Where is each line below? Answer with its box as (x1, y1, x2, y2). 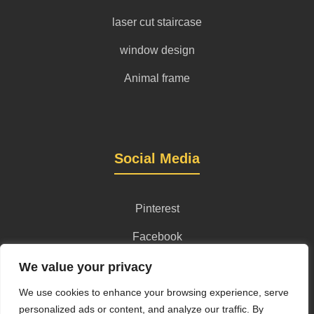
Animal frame (124, 71, 190, 84)
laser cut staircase (112, 15, 202, 28)
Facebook (132, 230, 182, 243)
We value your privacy (19, 260, 152, 274)
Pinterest (135, 202, 179, 214)
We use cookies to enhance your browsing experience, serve (19, 287, 289, 298)
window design (119, 43, 195, 56)
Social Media (114, 150, 200, 166)
